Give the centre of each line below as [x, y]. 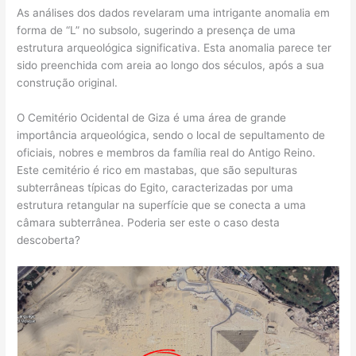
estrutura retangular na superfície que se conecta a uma [162, 205]
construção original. [68, 82]
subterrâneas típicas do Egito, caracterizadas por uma [155, 187]
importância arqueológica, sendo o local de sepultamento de [171, 135]
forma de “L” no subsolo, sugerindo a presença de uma [157, 30]
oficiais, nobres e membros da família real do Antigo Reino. [166, 152]
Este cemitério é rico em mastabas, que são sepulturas [157, 170]
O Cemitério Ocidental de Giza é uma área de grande [152, 117]
